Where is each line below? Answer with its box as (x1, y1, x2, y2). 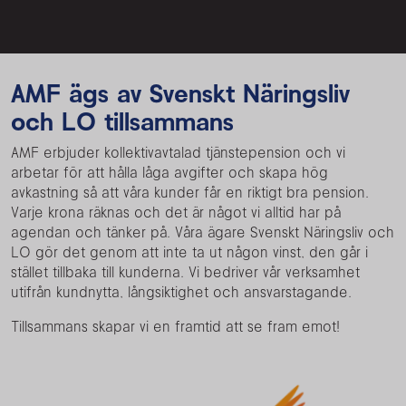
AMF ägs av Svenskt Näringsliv (11, 77, 350, 110)
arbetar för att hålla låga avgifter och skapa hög (11, 163, 328, 182)
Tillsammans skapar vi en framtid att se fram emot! (11, 317, 340, 336)
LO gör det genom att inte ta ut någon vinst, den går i (11, 243, 368, 262)
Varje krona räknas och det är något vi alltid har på (11, 203, 341, 222)
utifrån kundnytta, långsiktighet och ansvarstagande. (11, 283, 352, 302)
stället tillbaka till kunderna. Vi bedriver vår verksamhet (11, 263, 360, 282)
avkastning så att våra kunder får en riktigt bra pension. (11, 183, 369, 202)
